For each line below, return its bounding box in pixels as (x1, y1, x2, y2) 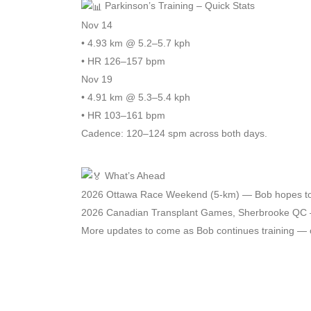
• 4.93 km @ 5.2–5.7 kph (81, 37, 190, 49)
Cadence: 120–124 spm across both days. (81, 127, 267, 139)
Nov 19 (81, 73, 112, 85)
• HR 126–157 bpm (81, 55, 165, 67)
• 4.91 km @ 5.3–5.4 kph (81, 91, 190, 103)
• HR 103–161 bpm (81, 109, 165, 121)
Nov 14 (81, 19, 112, 31)
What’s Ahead (102, 169, 165, 181)
